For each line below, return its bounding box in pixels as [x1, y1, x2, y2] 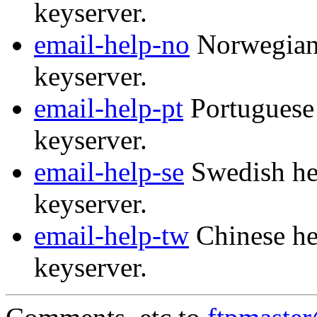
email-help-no [34, 29, 190, 60]
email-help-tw [34, 220, 189, 251]
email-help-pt [34, 93, 183, 124]
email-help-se [34, 156, 184, 188]
